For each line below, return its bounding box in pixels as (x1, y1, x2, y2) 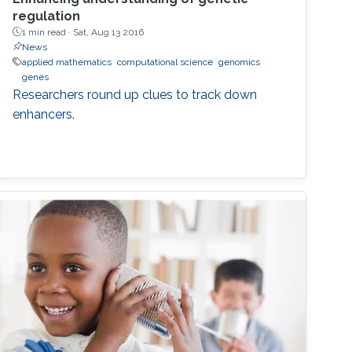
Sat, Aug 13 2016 (73, 26, 145, 38)
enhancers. (13, 106, 75, 122)
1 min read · (22, 26, 74, 38)
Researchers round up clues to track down (13, 86, 258, 102)
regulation (13, 8, 81, 24)
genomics (218, 56, 261, 68)
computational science (117, 56, 214, 68)
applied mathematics (22, 56, 112, 68)
